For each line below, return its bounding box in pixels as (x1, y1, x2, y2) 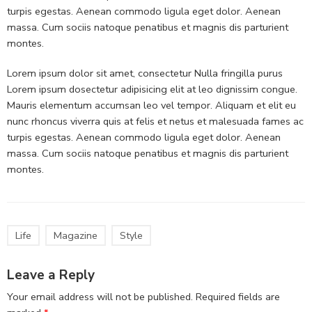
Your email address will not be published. (7, 290, 193, 304)
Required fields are (196, 290, 280, 304)
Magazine (54, 228, 97, 242)
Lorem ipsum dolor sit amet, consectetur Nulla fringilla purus (7, 66, 283, 80)
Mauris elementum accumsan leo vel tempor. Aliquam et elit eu (7, 98, 296, 112)
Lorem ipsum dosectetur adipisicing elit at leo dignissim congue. (7, 82, 297, 96)
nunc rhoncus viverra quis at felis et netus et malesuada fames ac (7, 114, 304, 128)
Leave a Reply (7, 265, 95, 284)
